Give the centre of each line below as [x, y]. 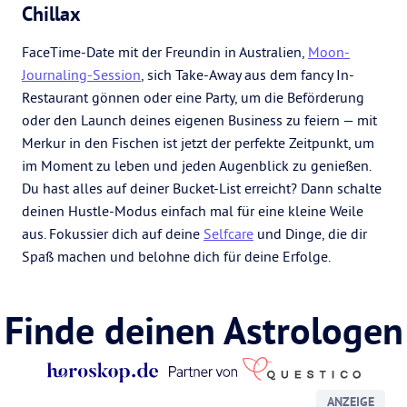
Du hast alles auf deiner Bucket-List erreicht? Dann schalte [202, 188]
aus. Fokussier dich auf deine [113, 233]
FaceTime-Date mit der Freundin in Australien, [165, 52]
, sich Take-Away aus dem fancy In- [248, 74]
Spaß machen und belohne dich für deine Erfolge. [176, 256]
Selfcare [228, 233]
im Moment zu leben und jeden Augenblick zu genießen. [196, 165]
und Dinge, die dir [310, 233]
